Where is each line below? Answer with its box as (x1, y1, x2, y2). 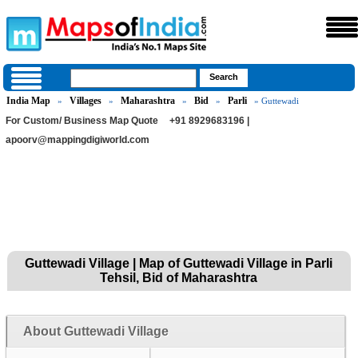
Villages (70, 95, 102, 106)
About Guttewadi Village (22, 324, 169, 338)
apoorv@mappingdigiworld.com (6, 134, 150, 145)
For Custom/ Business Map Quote (6, 115, 159, 126)
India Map (6, 95, 51, 106)
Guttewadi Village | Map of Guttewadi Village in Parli (25, 257, 333, 270)
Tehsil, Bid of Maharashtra (100, 271, 258, 284)
